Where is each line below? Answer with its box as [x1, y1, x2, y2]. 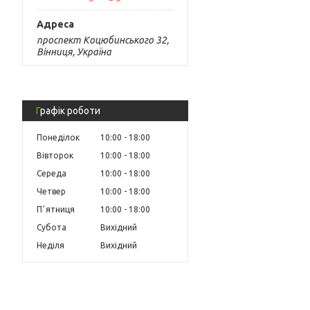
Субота [37, 222, 66, 232]
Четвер [37, 186, 66, 196]
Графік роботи [40, 104, 100, 116]
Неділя [37, 240, 64, 250]
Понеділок [37, 132, 80, 142]
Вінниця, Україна [37, 46, 111, 57]
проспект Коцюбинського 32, [37, 34, 169, 46]
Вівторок [37, 150, 73, 160]
